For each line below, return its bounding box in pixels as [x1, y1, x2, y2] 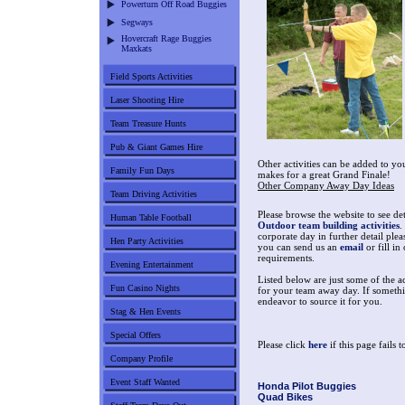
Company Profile [110, 353, 173, 363]
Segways [121, 17, 153, 27]
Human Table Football [110, 212, 192, 222]
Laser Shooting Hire [110, 95, 184, 105]
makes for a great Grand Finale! [258, 169, 391, 180]
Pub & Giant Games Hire [110, 142, 202, 152]
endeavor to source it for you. [258, 296, 382, 307]
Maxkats [121, 43, 152, 53]
